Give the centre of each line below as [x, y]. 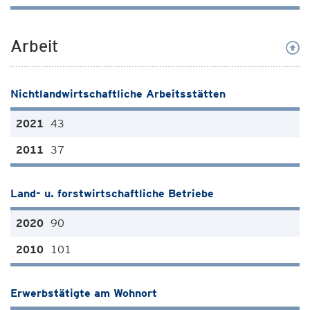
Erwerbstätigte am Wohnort [84, 293]
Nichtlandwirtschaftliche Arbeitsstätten [118, 94]
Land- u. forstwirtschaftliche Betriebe [112, 193]
